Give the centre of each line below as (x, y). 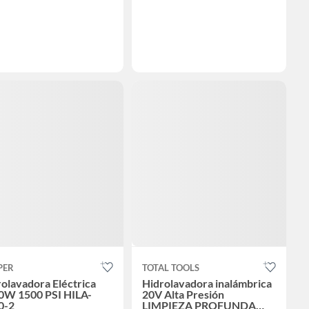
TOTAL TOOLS (170, 268)
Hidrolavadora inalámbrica (207, 283)
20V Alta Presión (183, 295)
